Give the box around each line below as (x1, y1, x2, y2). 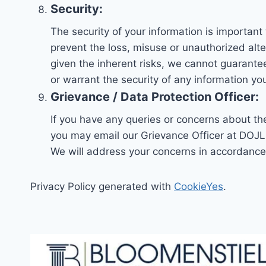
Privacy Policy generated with (30, 180, 174, 193)
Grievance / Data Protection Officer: (50, 90, 259, 104)
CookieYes (174, 180, 223, 193)
